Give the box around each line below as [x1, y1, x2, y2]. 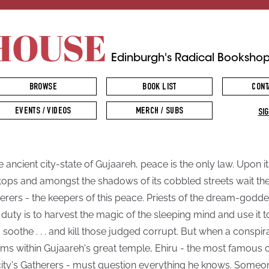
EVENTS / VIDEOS [14, 107, 71, 116]
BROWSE [29, 83, 57, 92]
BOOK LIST [142, 83, 177, 92]
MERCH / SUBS [135, 107, 184, 116]
